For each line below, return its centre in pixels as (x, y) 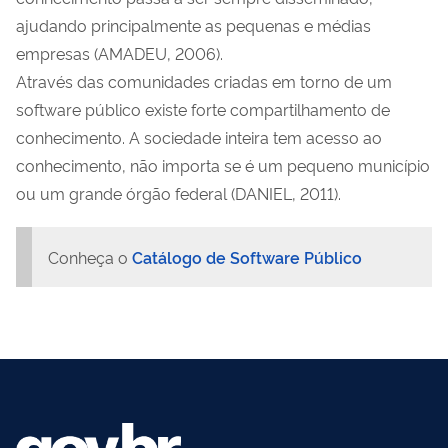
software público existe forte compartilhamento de (203, 108)
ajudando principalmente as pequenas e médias (193, 24)
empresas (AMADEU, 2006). (119, 52)
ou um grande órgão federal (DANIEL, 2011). (178, 192)
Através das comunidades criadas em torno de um (204, 80)
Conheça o (90, 256)
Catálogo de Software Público (247, 256)
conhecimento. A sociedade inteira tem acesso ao (199, 136)
